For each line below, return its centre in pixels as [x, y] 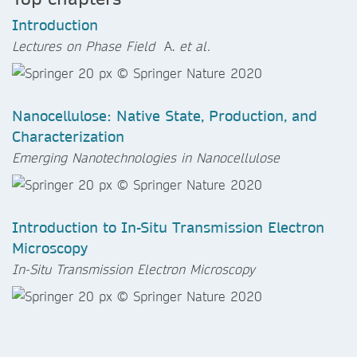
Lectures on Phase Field [86, 45]
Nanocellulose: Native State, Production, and [165, 116]
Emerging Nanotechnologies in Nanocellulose [146, 157]
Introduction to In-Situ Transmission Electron [168, 227]
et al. [194, 45]
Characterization [68, 136]
